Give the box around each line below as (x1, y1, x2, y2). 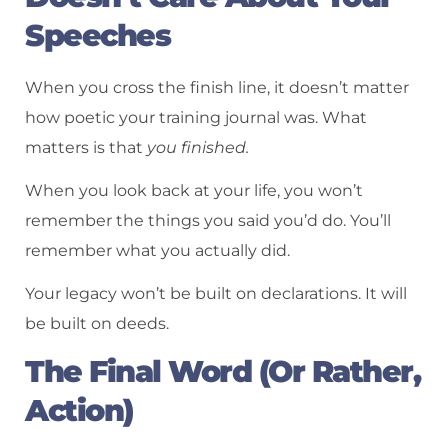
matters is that (25, 138, 147, 158)
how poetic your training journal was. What (25, 108, 367, 128)
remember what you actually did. (25, 241, 290, 261)
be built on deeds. (25, 313, 169, 333)
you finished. (147, 138, 249, 158)
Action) (25, 391, 133, 429)
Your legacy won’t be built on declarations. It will (25, 283, 407, 303)
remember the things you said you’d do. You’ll (25, 211, 391, 231)
